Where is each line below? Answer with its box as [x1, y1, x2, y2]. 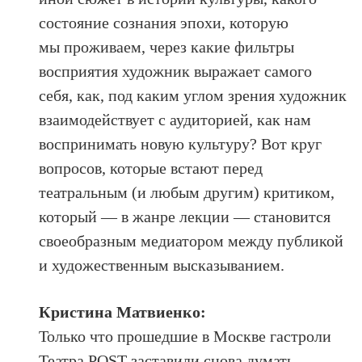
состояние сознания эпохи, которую [39, 13, 289, 32]
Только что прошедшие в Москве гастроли [39, 326, 332, 345]
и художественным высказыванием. [39, 255, 285, 274]
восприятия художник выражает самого [39, 61, 313, 80]
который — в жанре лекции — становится [39, 207, 331, 225]
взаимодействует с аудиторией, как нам [39, 110, 312, 128]
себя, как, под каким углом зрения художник [39, 86, 347, 104]
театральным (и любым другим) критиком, [39, 183, 335, 201]
